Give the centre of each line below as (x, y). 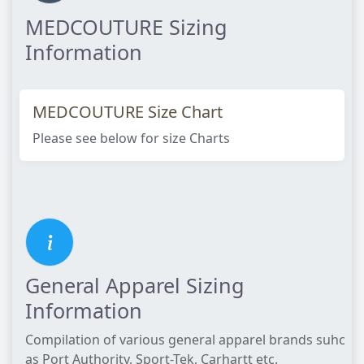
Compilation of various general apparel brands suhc (185, 340)
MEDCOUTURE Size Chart (128, 112)
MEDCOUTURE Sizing (126, 27)
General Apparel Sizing (135, 285)
